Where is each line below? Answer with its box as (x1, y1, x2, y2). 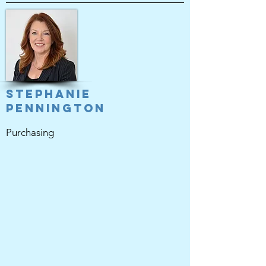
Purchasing (6, 126, 54, 138)
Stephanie (6, 87, 91, 101)
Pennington (6, 101, 106, 115)
